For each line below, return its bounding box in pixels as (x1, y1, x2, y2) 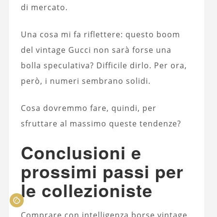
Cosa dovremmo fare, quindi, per (20, 103, 156, 114)
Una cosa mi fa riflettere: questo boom (20, 29, 180, 40)
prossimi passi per (20, 158, 184, 184)
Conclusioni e (20, 139, 141, 165)
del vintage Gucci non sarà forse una (20, 45, 171, 56)
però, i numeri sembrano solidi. (20, 76, 151, 87)
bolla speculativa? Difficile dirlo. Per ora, (20, 60, 187, 71)
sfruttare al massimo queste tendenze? (20, 118, 181, 129)
